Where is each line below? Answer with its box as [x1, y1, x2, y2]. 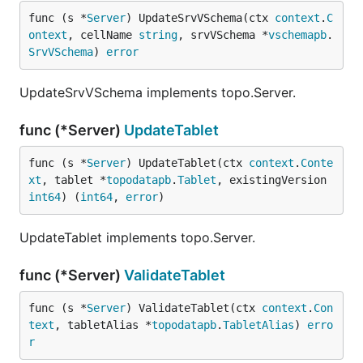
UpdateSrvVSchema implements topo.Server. [19, 84, 296, 100]
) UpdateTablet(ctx [126, 156, 249, 169]
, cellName [67, 28, 139, 41]
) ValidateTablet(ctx [126, 301, 262, 314]
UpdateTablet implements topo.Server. [19, 229, 255, 246]
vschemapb [268, 28, 327, 41]
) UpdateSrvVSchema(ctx [126, 11, 275, 24]
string [139, 28, 177, 41]
